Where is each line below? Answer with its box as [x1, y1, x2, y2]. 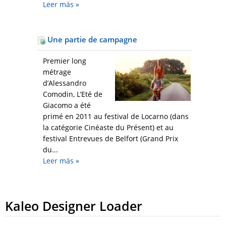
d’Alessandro [43, 78, 86, 88]
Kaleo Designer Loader [5, 197, 142, 215]
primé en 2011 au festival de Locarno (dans [43, 111, 189, 122]
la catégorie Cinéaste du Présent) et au [43, 123, 174, 133]
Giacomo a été [43, 100, 91, 110]
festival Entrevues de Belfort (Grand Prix [43, 134, 178, 144]
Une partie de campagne [45, 34, 137, 45]
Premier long [43, 56, 86, 66]
